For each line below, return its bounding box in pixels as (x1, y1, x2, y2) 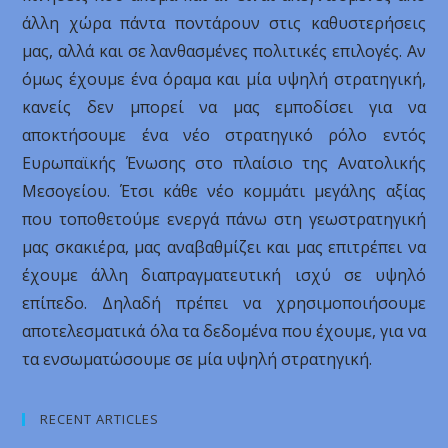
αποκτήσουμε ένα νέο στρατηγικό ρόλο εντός (22, 124, 426, 146)
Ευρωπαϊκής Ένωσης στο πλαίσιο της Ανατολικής (22, 152, 426, 174)
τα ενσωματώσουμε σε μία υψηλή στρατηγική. (22, 348, 373, 370)
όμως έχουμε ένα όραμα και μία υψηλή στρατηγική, (22, 68, 426, 90)
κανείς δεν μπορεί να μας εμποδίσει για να (22, 96, 426, 118)
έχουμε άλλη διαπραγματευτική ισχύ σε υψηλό (22, 264, 426, 286)
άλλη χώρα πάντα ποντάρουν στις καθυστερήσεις (22, 12, 426, 34)
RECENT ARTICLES (40, 410, 160, 428)
